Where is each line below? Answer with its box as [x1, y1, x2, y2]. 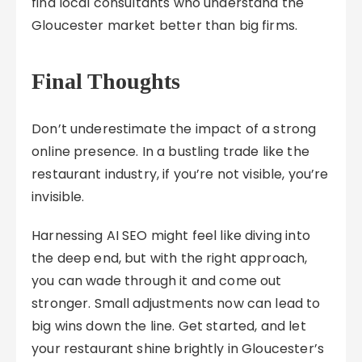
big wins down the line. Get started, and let [32, 317, 306, 335]
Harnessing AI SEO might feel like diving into [32, 226, 310, 245]
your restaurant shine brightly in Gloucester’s [32, 339, 324, 358]
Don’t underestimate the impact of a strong [32, 120, 317, 138]
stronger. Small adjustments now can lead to [32, 294, 321, 313]
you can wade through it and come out [32, 271, 282, 290]
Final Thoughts [32, 69, 181, 94]
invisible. [32, 187, 85, 206]
